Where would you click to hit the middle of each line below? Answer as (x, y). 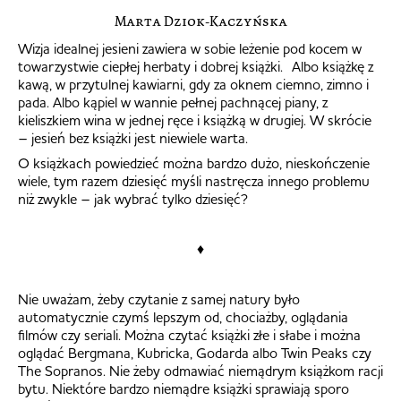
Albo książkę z (333, 66)
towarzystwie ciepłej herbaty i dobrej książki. (155, 66)
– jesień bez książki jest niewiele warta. (137, 137)
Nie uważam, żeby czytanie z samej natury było (159, 299)
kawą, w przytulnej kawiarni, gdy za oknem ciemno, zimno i (193, 84)
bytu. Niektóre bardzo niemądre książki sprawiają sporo (183, 388)
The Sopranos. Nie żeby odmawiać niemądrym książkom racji (200, 370)
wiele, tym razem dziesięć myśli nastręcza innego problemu (194, 180)
